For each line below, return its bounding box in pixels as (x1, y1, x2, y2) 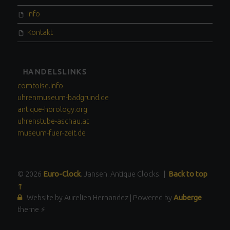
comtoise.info (17, 82, 63, 90)
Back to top (168, 170, 207, 179)
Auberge (173, 194, 202, 202)
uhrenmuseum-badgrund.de (17, 93, 109, 102)
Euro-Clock (43, 170, 81, 179)
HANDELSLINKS (23, 68, 87, 76)
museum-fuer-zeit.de (17, 129, 86, 138)
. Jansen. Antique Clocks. (80, 170, 162, 179)
